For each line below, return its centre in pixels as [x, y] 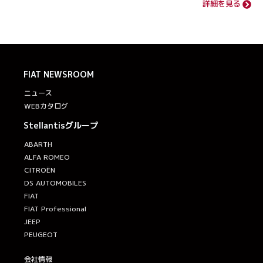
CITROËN [40, 170]
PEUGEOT [41, 235]
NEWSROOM [68, 75]
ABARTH [38, 144]
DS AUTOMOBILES [55, 183]
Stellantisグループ [61, 126]
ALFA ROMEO [47, 157]
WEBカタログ [46, 106]
